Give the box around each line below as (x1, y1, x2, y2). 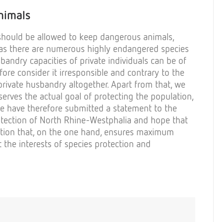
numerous (46, 43, 85, 54)
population (151, 90, 192, 102)
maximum (134, 126, 174, 137)
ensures (104, 126, 134, 137)
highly (87, 43, 111, 54)
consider (17, 66, 50, 78)
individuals (108, 55, 148, 66)
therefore (27, 102, 62, 113)
